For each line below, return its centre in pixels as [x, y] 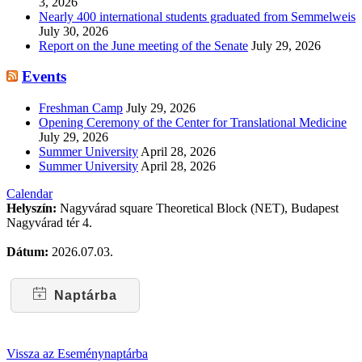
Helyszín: [32, 208]
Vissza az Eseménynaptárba [77, 353]
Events [44, 77]
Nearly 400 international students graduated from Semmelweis [197, 16]
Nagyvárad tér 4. [49, 222]
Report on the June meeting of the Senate [143, 45]
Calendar [29, 193]
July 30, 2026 [74, 31]
